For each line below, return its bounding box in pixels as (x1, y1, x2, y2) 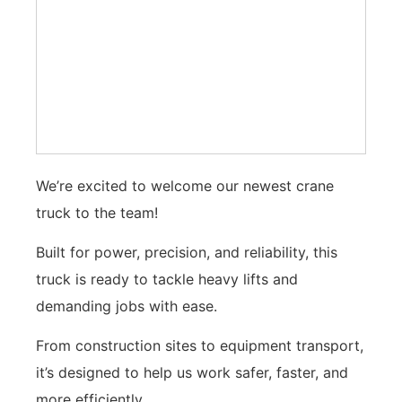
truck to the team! (36, 203, 158, 222)
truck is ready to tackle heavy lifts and (36, 269, 298, 288)
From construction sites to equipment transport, (36, 336, 363, 355)
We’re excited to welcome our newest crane (36, 176, 334, 195)
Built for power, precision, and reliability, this (36, 242, 337, 261)
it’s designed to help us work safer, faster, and (36, 363, 348, 382)
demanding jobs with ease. (36, 296, 217, 315)
